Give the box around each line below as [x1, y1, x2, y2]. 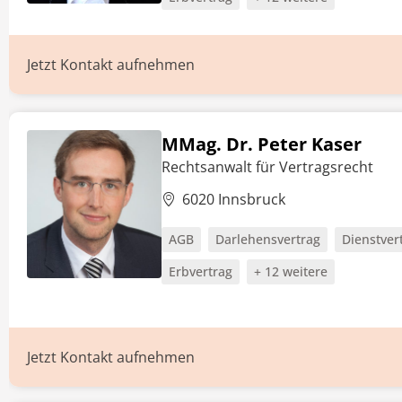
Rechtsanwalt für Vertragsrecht [162, 157, 373, 177]
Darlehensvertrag [215, 231, 320, 248]
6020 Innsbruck [182, 189, 285, 209]
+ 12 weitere [254, 263, 328, 280]
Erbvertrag [169, 263, 232, 280]
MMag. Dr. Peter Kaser [162, 132, 362, 156]
